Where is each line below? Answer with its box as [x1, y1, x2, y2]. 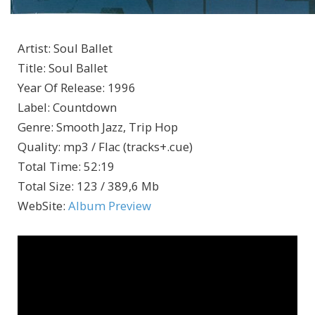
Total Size [18, 178, 71, 195]
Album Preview [68, 198, 151, 214]
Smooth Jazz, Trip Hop [56, 119, 178, 136]
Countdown [53, 99, 117, 116]
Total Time [18, 158, 78, 175]
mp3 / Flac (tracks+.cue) [63, 139, 193, 155]
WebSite [18, 198, 63, 214]
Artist [18, 40, 48, 57]
